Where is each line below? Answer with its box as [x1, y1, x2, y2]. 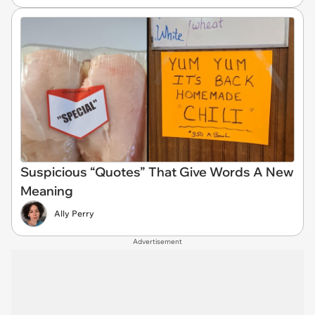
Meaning [20, 182, 73, 199]
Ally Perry [54, 207, 94, 219]
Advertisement [133, 236, 182, 246]
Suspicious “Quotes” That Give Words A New [20, 163, 294, 180]
